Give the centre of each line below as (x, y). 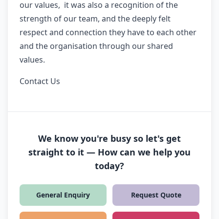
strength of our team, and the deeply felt (95, 19)
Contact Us (40, 81)
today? (109, 166)
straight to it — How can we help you (109, 152)
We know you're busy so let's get (109, 138)
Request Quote (156, 195)
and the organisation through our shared (96, 46)
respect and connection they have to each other (108, 32)
